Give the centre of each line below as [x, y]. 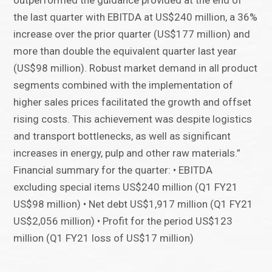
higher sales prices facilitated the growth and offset [133, 102]
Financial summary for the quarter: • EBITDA [113, 170]
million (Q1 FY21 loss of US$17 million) [104, 238]
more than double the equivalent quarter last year [125, 51]
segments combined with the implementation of [124, 85]
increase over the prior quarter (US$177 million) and [132, 34]
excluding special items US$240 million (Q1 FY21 [126, 187]
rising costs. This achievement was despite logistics [133, 119]
